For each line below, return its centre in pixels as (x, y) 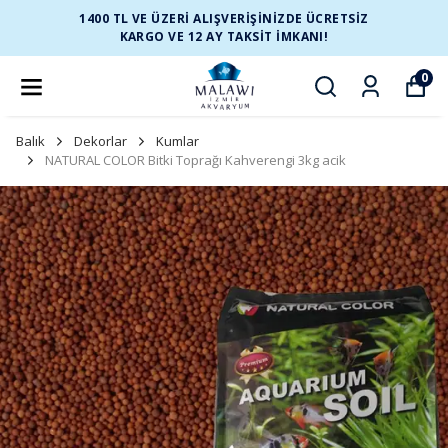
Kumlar (177, 141)
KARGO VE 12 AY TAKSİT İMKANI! (224, 36)
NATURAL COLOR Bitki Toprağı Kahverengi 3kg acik (195, 160)
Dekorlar (100, 141)
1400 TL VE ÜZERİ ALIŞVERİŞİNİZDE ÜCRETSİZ (224, 18)
